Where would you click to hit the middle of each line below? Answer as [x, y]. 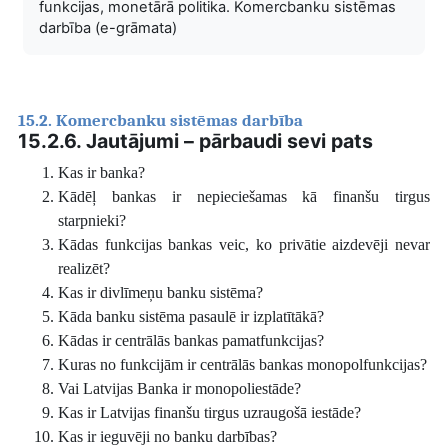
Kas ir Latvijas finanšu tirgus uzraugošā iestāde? [209, 412]
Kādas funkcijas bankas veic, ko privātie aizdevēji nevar [244, 244]
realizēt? [84, 268]
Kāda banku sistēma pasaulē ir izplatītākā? [191, 316]
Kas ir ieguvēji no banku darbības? [167, 436]
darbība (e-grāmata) [108, 27]
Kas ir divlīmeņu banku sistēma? [160, 292]
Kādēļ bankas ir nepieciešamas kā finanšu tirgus [244, 196]
